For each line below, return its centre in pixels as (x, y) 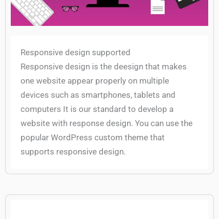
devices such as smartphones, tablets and (98, 95)
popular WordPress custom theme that (93, 138)
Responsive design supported (76, 53)
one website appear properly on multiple (95, 81)
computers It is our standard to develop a (97, 109)
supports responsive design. (73, 152)
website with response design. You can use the (107, 123)
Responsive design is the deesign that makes (104, 67)
